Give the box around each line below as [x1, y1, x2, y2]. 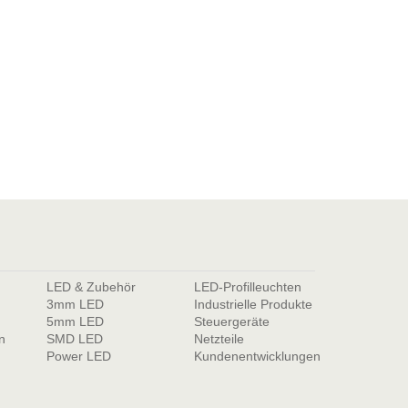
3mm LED [46, 297, 104, 311]
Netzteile [194, 331, 245, 346]
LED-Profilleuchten [194, 280, 302, 294]
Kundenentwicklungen [194, 349, 321, 363]
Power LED [46, 349, 111, 363]
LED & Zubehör [46, 280, 136, 294]
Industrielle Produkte [194, 297, 313, 311]
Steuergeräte [194, 314, 270, 329]
